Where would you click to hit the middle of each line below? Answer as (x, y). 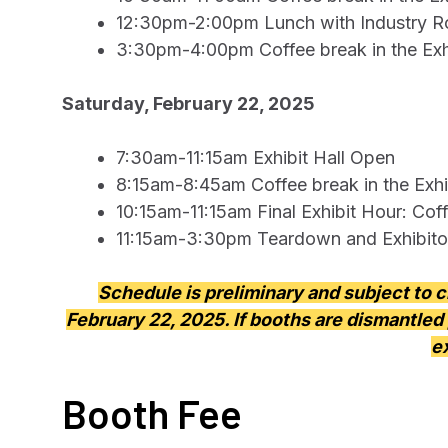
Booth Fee (152, 413)
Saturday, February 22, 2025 (188, 103)
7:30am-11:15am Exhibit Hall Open (255, 157)
